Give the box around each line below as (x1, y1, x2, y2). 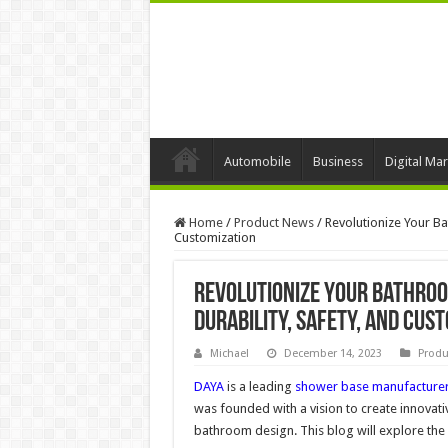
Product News (233, 214, 314, 230)
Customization (173, 229, 256, 245)
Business (312, 153, 363, 169)
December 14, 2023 (283, 346, 382, 360)
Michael (209, 346, 249, 360)
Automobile (223, 153, 291, 169)
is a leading (223, 378, 295, 394)
